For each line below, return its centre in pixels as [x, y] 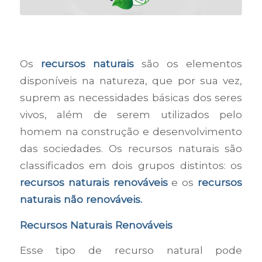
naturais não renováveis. [81, 199]
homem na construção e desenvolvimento [131, 131]
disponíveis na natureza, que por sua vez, [131, 80]
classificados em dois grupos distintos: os [131, 165]
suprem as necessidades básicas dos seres [131, 97]
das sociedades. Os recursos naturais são [131, 148]
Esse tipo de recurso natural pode [131, 250]
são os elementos [192, 63]
